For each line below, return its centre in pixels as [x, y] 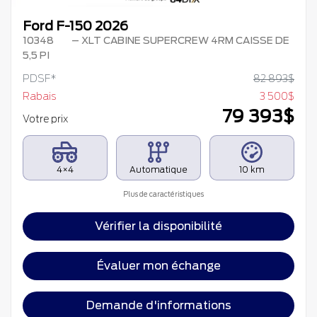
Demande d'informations [158, 306]
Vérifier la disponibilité [158, 226]
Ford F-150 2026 [75, 26]
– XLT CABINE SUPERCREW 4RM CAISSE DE [179, 41]
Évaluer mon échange [158, 266]
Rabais [39, 97]
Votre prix [46, 119]
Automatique [158, 170]
